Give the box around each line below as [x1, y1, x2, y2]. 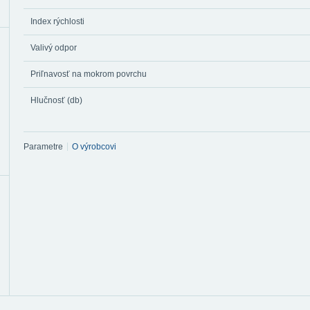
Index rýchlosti [30, 17, 84, 26]
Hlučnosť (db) [30, 95, 82, 105]
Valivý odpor [30, 43, 77, 53]
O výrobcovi [72, 142, 116, 152]
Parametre [24, 142, 63, 152]
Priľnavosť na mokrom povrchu [30, 69, 147, 79]
